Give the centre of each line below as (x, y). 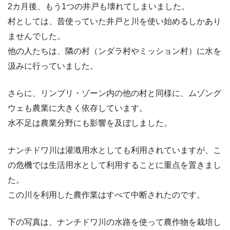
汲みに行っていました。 (53, 66)
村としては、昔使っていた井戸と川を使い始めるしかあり (114, 22)
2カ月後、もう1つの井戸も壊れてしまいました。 (99, 7)
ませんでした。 (36, 36)
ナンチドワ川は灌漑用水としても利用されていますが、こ (114, 150)
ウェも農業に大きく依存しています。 (78, 108)
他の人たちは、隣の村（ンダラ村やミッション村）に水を (114, 51)
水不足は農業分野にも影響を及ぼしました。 (90, 123)
